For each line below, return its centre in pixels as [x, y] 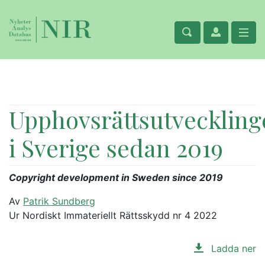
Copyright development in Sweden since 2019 [116, 177]
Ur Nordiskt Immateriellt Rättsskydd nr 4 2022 [113, 215]
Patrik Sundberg [59, 201]
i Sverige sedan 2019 [116, 148]
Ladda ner [232, 248]
